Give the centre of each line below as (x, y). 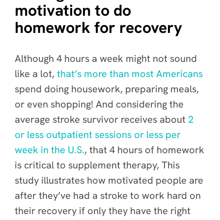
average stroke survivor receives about (101, 119)
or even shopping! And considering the (99, 104)
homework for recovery (98, 27)
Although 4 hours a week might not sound (106, 58)
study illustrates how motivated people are (109, 180)
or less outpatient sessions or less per (98, 135)
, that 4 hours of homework (144, 150)
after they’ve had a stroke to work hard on (108, 195)
